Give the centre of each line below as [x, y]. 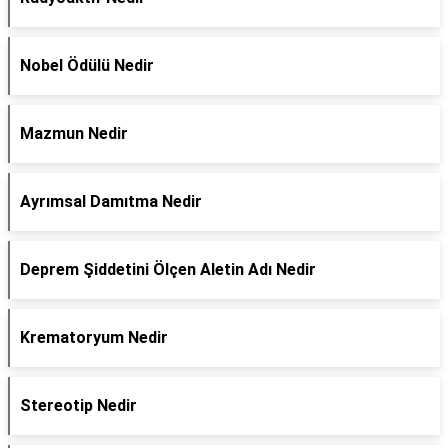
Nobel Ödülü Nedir [87, 65]
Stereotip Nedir [78, 405]
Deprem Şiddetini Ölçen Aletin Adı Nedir [168, 269]
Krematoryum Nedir [94, 337]
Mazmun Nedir [74, 133]
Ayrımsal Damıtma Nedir [111, 201]
